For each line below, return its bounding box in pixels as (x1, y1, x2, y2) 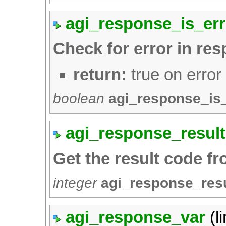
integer (53, 175, 97, 191)
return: (73, 65, 127, 84)
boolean (53, 90, 105, 106)
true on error (127, 65, 222, 84)
